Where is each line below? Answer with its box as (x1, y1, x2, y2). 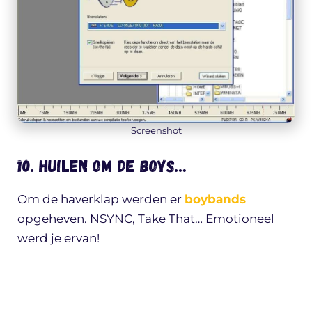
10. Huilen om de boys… (17, 155, 186, 175)
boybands (185, 192, 246, 206)
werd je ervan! (17, 231, 100, 245)
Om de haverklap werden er (17, 192, 185, 206)
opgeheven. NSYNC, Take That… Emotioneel (17, 211, 274, 226)
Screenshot (130, 125, 182, 136)
